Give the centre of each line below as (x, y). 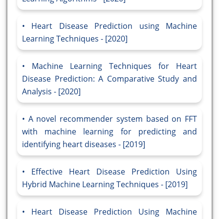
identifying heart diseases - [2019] (84, 144)
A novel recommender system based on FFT (113, 119)
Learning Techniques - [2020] (75, 39)
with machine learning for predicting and (109, 132)
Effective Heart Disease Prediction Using (114, 172)
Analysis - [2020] (51, 92)
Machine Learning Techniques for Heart (114, 66)
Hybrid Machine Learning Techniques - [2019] (105, 185)
